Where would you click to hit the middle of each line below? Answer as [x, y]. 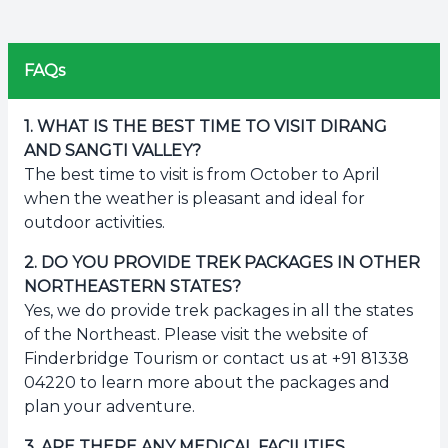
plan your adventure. [109, 406]
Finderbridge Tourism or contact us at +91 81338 [216, 358]
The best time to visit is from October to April [202, 174]
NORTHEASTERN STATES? [132, 286]
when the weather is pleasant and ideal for [194, 198]
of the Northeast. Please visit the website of [196, 334]
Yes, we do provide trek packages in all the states [218, 310]
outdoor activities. [94, 222]
